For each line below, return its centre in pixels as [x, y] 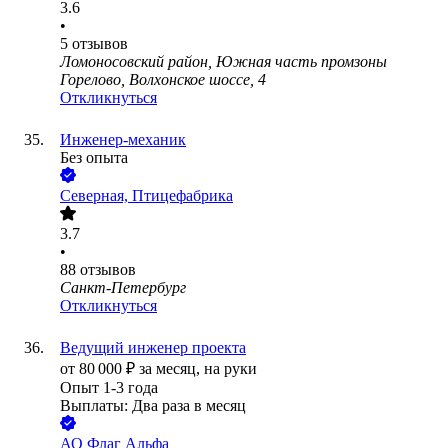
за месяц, [171, 369]
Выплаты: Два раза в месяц [153, 406]
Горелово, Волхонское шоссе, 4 [163, 80]
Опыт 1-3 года [109, 388]
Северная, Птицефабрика [146, 196]
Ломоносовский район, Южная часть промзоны [223, 62]
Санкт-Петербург [123, 288]
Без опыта [94, 158]
